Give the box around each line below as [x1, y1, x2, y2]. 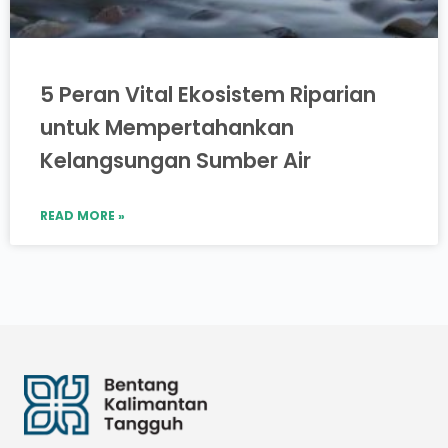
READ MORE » [40, 206, 125, 224]
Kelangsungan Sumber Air [40, 145, 311, 175]
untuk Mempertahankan [40, 112, 294, 142]
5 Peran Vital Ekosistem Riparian [40, 79, 376, 109]
